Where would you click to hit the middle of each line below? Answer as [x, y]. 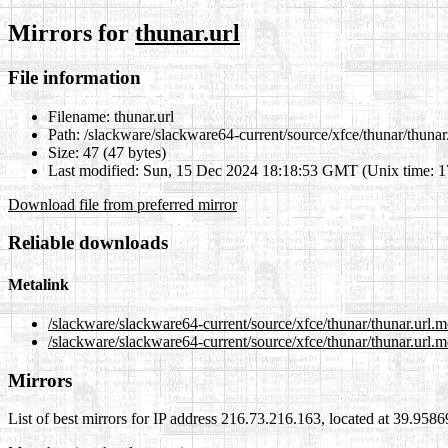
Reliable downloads [88, 243]
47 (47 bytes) [122, 152]
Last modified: [93, 170]
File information [74, 77]
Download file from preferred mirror [122, 204]
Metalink [38, 284]
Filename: [79, 116]
